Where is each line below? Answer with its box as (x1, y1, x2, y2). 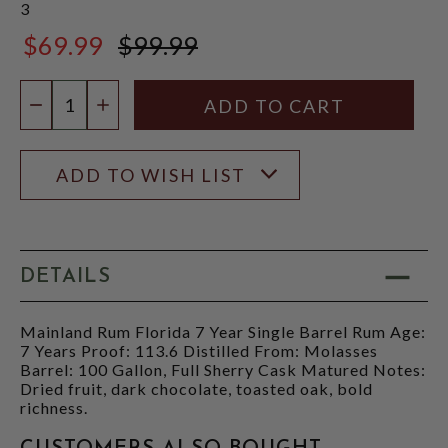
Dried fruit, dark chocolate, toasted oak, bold (20, 378, 373, 398)
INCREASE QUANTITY (92, 95, 308, 118)
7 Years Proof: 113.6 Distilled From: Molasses (20, 340, 378, 360)
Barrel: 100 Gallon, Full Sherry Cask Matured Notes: (20, 359, 426, 379)
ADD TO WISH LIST (56, 163, 246, 186)
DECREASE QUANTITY (25, 95, 246, 118)
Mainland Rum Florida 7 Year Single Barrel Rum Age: (20, 321, 426, 341)
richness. (20, 397, 88, 417)
